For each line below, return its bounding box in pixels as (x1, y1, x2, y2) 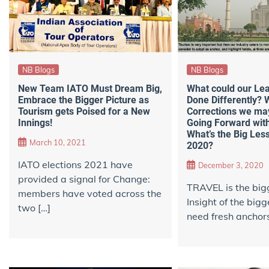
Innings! (18, 117, 52, 129)
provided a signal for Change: (18, 172, 150, 185)
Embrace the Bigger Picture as (18, 94, 149, 106)
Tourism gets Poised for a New (18, 106, 150, 118)
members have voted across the (18, 187, 162, 199)
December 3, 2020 (198, 160, 264, 170)
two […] (18, 201, 50, 214)
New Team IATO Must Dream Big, (18, 83, 162, 95)
